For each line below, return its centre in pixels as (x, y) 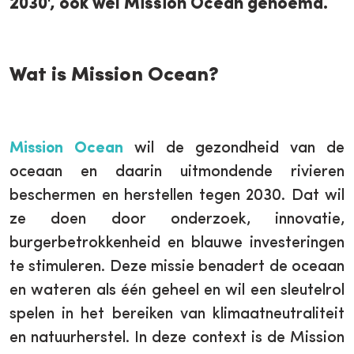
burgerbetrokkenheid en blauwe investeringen (177, 243)
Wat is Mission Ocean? (117, 75)
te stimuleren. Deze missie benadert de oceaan (177, 267)
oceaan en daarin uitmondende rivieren (177, 172)
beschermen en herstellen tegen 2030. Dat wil (177, 196)
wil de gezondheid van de (234, 149)
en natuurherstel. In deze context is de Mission (177, 338)
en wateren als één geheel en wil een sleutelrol (177, 291)
